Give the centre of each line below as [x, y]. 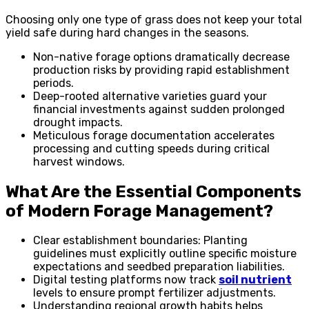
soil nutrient [255, 280]
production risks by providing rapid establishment [161, 70]
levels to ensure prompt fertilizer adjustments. [154, 293]
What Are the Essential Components [153, 191]
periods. [53, 83]
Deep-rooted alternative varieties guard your [150, 96]
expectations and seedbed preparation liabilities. [159, 267]
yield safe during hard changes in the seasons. [127, 32]
